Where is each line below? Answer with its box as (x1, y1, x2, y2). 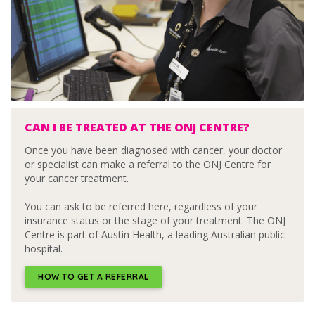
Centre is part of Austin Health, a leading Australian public (25, 228, 285, 242)
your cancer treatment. (25, 172, 129, 186)
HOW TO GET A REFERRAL (38, 271, 149, 282)
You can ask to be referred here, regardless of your (25, 200, 257, 214)
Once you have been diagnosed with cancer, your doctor (25, 143, 282, 157)
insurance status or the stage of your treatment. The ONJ (25, 214, 285, 228)
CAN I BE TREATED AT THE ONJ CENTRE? (25, 120, 250, 136)
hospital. (25, 242, 63, 256)
